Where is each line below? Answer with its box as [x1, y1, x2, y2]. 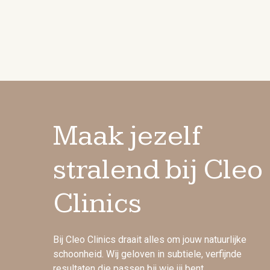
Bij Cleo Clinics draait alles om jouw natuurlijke [53, 234, 246, 245]
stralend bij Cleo [53, 152, 263, 187]
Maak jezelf [53, 119, 202, 153]
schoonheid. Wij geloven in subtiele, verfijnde [53, 248, 242, 260]
